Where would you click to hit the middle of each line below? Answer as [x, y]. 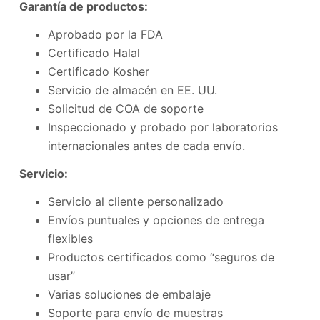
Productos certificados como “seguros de [161, 257]
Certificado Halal [94, 53]
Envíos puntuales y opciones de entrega [156, 220]
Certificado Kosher [98, 72]
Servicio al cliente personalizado [135, 201]
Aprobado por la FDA [105, 35]
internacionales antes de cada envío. [146, 146]
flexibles [70, 238]
